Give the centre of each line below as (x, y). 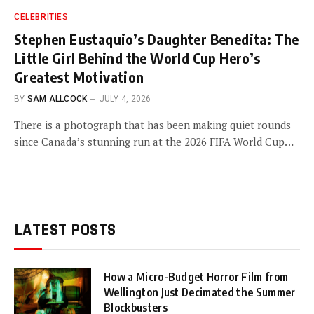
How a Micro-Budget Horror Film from (196, 277)
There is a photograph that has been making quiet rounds (152, 124)
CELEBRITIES (41, 16)
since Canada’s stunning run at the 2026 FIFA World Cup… (154, 141)
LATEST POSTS (65, 230)
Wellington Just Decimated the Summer (200, 292)
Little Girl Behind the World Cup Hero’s (137, 57)
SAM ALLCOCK (57, 98)
